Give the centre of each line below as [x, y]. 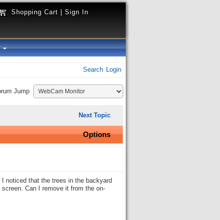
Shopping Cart [35, 12]
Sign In [77, 12]
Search [93, 70]
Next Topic [95, 115]
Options [97, 134]
